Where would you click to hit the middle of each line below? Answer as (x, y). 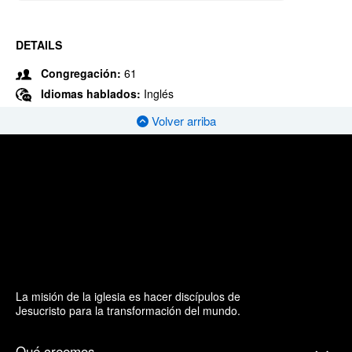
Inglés (159, 93)
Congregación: (81, 73)
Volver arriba (182, 121)
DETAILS (39, 45)
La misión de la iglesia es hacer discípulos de (128, 296)
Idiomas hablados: (92, 93)
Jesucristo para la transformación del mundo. (128, 310)
